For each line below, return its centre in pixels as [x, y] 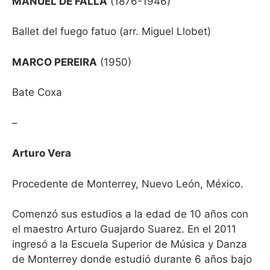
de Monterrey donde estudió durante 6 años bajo [132, 259]
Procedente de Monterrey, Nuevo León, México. [128, 184]
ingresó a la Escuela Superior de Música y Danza [130, 244]
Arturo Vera [42, 153]
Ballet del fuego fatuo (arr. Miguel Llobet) [111, 31]
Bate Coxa [37, 92]
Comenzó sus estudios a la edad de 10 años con [130, 214]
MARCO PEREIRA [55, 62]
